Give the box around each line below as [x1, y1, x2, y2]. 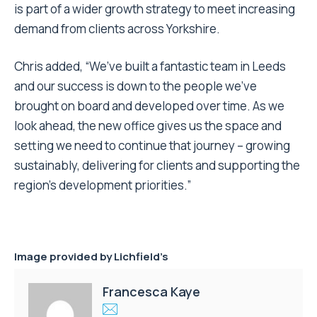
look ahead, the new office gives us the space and [14, 117, 282, 134]
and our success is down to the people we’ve [14, 78, 257, 95]
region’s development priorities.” [14, 177, 191, 194]
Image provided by [14, 249, 114, 265]
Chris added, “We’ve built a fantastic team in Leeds [14, 58, 286, 75]
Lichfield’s [114, 249, 168, 265]
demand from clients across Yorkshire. [14, 21, 220, 38]
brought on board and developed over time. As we [14, 98, 284, 115]
